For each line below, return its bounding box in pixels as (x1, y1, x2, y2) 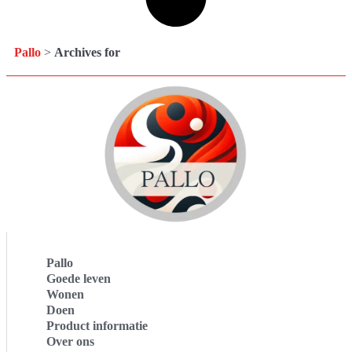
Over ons (46, 335, 94, 349)
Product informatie (46, 319, 148, 333)
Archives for (54, 45, 120, 59)
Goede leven (46, 272, 111, 286)
